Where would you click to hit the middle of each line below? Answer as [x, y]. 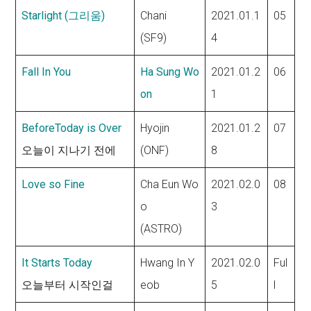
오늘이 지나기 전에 [69, 151]
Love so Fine [53, 185]
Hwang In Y [168, 263]
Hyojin [155, 128]
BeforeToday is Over [72, 128]
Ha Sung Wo [170, 72]
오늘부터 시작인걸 [68, 285]
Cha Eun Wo [170, 185]
